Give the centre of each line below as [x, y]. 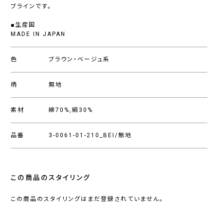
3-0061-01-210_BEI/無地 [91, 136]
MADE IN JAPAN [38, 34]
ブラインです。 [31, 7]
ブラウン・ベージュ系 [80, 60]
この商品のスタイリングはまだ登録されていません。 [87, 199]
